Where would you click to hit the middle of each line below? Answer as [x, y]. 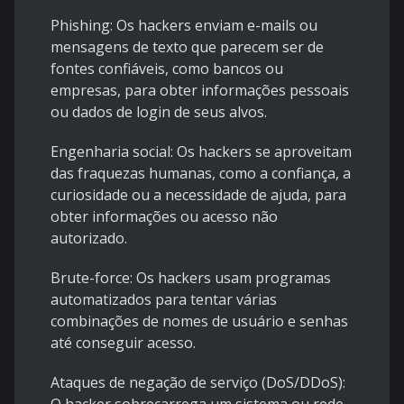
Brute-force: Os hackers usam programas [191, 278]
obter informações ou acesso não [164, 217]
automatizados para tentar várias [164, 300]
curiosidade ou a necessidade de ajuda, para [198, 195]
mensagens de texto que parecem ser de [187, 47]
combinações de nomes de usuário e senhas [199, 321]
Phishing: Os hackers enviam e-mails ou [184, 26]
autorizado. [89, 239]
